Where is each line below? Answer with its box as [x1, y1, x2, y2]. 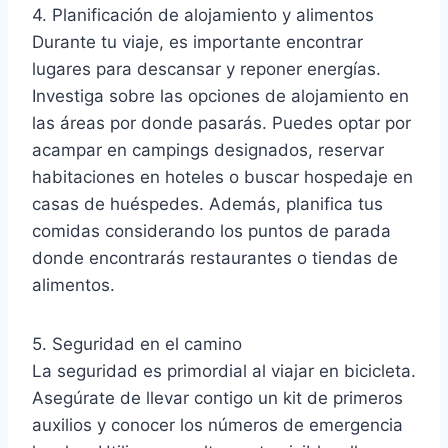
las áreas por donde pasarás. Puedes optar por [32, 112, 411, 133]
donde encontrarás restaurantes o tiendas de [32, 247, 398, 268]
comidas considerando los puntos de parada [32, 220, 391, 241]
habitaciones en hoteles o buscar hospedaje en [32, 166, 413, 187]
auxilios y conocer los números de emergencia [32, 414, 403, 435]
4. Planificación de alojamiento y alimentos [32, 4, 374, 25]
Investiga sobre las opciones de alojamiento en [32, 85, 409, 106]
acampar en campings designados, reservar [32, 139, 384, 160]
